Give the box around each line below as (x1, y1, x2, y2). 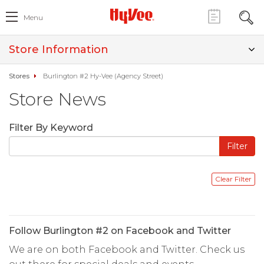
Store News (9, 88, 106, 110)
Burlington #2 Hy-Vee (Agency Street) (43, 72, 163, 80)
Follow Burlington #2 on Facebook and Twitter (9, 225, 231, 236)
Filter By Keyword (9, 122, 93, 133)
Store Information (9, 43, 108, 56)
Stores (9, 72, 29, 80)
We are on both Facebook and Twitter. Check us (9, 244, 245, 255)
